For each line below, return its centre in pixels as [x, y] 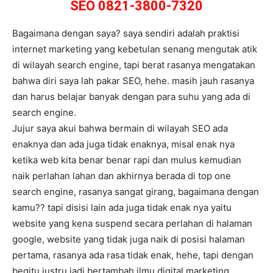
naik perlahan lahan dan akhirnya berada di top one [122, 176]
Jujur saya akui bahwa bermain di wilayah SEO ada [120, 129]
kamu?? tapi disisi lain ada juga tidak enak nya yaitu [122, 208]
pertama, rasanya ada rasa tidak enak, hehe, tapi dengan [133, 255]
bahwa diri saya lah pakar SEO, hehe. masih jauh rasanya [133, 81]
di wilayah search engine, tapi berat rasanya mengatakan [134, 65]
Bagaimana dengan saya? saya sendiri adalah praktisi [126, 34]
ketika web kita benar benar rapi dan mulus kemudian [127, 160]
